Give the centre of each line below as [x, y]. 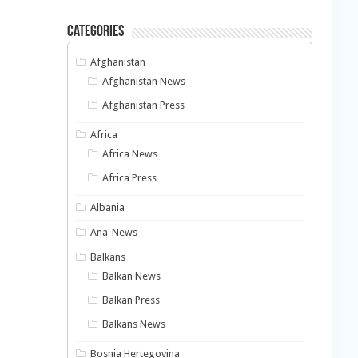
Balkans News [134, 324]
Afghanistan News [144, 82]
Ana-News [114, 233]
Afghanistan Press [144, 105]
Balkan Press [131, 300]
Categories [95, 32]
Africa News [130, 154]
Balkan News [132, 276]
